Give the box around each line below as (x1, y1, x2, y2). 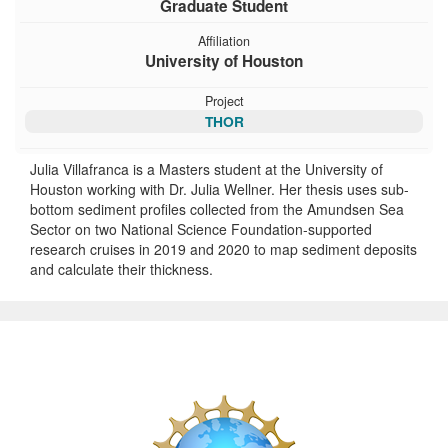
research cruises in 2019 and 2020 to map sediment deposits (30, 238, 417, 259)
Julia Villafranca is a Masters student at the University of (30, 158, 383, 179)
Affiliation (198, 31, 250, 50)
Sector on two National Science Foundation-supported (30, 218, 372, 239)
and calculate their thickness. (30, 258, 213, 279)
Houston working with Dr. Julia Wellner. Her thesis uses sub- (30, 178, 409, 199)
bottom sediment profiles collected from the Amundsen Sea (30, 198, 404, 219)
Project (204, 91, 244, 110)
